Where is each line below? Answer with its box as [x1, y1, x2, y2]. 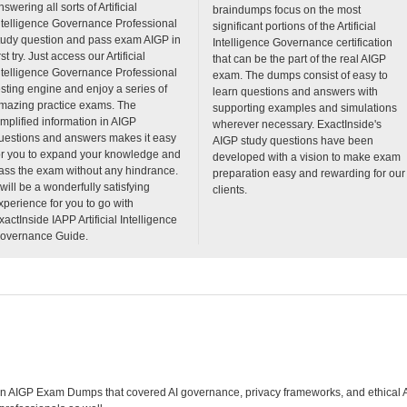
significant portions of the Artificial [213, 19, 376, 33]
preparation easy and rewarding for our [213, 166, 405, 180]
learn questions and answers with [213, 84, 378, 98]
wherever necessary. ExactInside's [213, 117, 382, 131]
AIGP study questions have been [213, 134, 373, 147]
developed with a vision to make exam [213, 150, 401, 164]
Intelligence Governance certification [213, 35, 392, 49]
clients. [213, 183, 247, 196]
